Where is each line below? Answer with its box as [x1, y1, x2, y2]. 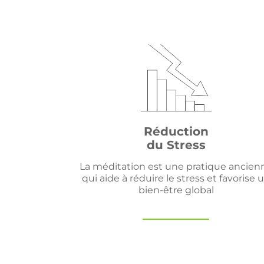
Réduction [143, 124, 209, 138]
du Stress [146, 138, 206, 152]
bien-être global [138, 184, 214, 196]
